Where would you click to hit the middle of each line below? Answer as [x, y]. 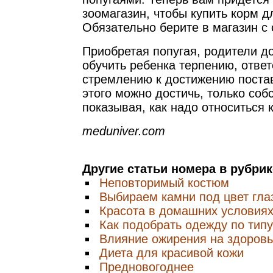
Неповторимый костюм [164, 183]
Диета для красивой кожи [172, 253]
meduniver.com [124, 131]
